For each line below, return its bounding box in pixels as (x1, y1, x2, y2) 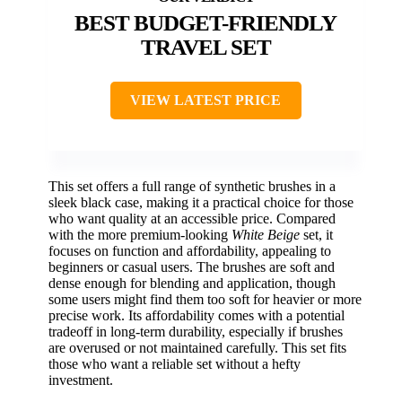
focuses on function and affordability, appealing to (48, 242, 331, 258)
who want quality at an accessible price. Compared (48, 210, 336, 226)
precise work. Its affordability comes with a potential (48, 307, 345, 323)
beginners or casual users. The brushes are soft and (48, 258, 335, 275)
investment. (48, 371, 113, 388)
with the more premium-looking (48, 226, 232, 242)
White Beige (232, 226, 300, 242)
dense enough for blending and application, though (48, 275, 336, 291)
